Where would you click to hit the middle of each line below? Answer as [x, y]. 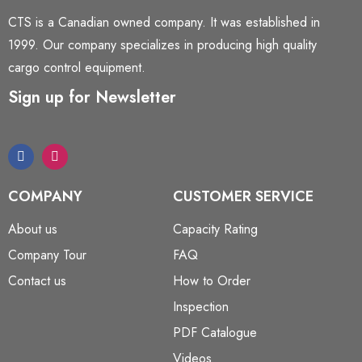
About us [33, 229]
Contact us [37, 281]
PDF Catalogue [215, 333]
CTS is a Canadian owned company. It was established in [164, 22]
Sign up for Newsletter [92, 97]
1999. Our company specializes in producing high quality [162, 45]
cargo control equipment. [77, 67]
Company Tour [47, 255]
